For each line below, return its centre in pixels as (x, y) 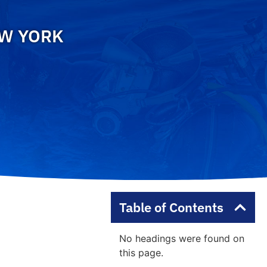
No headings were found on (181, 238)
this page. (141, 253)
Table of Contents (171, 207)
